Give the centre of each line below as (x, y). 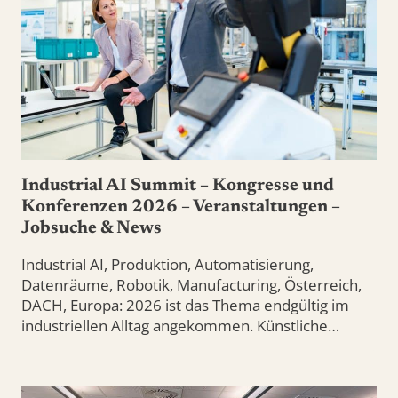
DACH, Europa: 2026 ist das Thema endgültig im (185, 306)
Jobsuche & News (92, 229)
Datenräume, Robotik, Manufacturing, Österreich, (191, 285)
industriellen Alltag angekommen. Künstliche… (180, 326)
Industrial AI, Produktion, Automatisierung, (167, 265)
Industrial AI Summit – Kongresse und (178, 186)
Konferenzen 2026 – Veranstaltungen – (181, 207)
